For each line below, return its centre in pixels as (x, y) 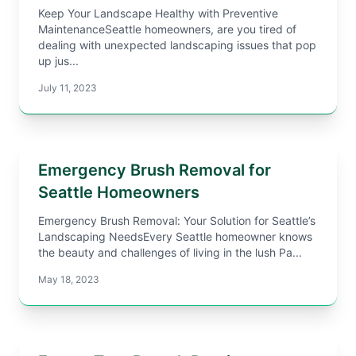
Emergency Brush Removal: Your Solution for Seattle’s (177, 221)
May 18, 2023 (69, 279)
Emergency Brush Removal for (155, 170)
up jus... (58, 61)
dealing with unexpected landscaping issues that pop (177, 45)
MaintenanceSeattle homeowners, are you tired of (167, 29)
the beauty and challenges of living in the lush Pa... (170, 252)
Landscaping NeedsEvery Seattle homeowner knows (175, 236)
